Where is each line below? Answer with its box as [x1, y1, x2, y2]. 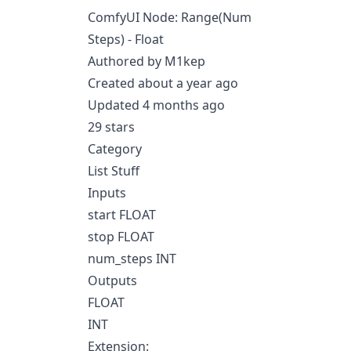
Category [88, 140, 142, 157]
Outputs [88, 272, 137, 289]
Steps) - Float [88, 31, 164, 48]
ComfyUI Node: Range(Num [88, 9, 251, 26]
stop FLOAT [88, 228, 154, 245]
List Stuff [88, 162, 139, 179]
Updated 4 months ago [88, 96, 225, 114]
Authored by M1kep [88, 52, 205, 70]
